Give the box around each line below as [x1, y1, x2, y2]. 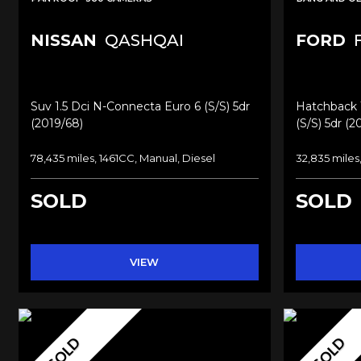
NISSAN [31, 30, 97, 50]
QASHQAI [101, 30, 184, 50]
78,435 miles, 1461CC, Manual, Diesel [31, 151, 215, 164]
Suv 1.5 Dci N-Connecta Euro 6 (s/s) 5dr [31, 98, 250, 114]
